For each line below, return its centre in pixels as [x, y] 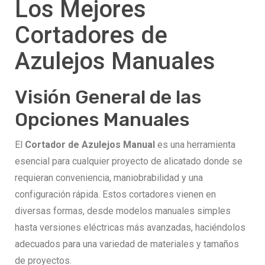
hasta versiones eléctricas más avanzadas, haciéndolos [130, 228]
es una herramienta [195, 145]
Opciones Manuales [102, 120]
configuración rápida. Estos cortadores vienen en [115, 195]
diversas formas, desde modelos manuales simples [123, 211]
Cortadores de [91, 35]
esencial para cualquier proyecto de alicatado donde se [129, 161]
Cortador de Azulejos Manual [90, 145]
